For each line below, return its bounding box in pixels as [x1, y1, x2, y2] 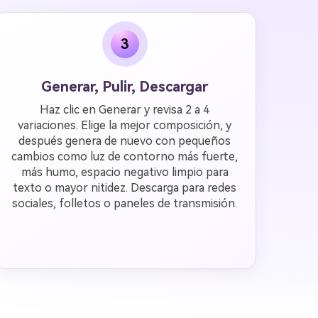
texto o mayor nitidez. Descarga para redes [13, 181, 237, 194]
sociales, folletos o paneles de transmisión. [12, 197, 238, 210]
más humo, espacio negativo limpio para [21, 165, 229, 179]
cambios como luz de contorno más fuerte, [11, 150, 238, 163]
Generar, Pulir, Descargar [41, 78, 209, 95]
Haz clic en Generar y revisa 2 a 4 [40, 103, 210, 116]
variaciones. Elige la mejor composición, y [18, 119, 232, 132]
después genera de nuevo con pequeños [18, 134, 231, 148]
